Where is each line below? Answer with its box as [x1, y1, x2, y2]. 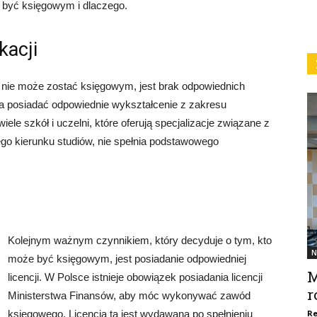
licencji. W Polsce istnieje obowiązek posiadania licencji [8, 271, 263, 284]
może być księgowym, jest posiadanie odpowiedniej [8, 253, 246, 265]
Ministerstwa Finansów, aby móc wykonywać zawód [8, 289, 250, 302]
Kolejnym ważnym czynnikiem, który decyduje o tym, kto [8, 234, 272, 247]
